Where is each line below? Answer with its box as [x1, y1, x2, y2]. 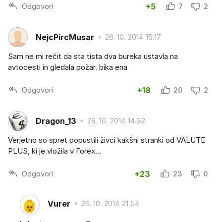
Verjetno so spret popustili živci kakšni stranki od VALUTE [8, 135, 205, 145]
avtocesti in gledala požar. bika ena [8, 62, 127, 72]
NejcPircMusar [36, 32, 94, 42]
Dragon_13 [36, 115, 76, 126]
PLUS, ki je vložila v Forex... [8, 146, 101, 156]
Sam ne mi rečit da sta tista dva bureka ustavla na [8, 52, 178, 61]
